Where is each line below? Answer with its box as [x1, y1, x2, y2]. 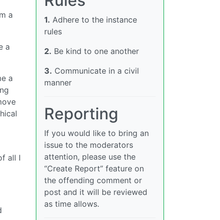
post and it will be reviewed [44, 187, 147, 197]
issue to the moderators [44, 140, 133, 150]
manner [44, 78, 72, 87]
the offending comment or [44, 175, 142, 185]
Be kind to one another [52, 46, 139, 56]
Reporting [44, 104, 118, 123]
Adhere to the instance [50, 15, 137, 25]
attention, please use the [44, 152, 136, 162]
